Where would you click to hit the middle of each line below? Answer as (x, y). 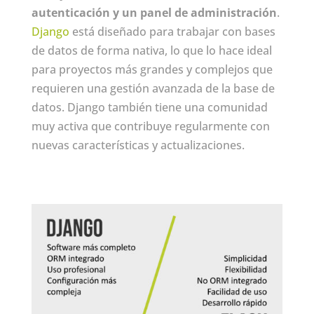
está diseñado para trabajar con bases (172, 31)
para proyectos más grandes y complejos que (152, 69)
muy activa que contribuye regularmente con (150, 126)
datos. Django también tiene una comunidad (149, 107)
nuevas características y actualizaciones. (138, 145)
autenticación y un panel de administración (154, 12)
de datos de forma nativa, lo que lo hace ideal (151, 50)
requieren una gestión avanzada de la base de (153, 88)
